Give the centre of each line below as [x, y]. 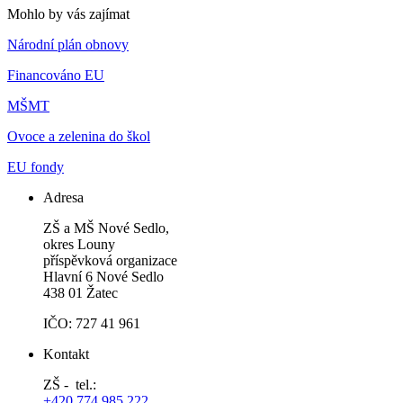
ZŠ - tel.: [70, 385]
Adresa [63, 198]
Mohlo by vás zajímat [68, 14]
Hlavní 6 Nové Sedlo [103, 277]
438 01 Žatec [81, 293]
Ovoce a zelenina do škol [79, 137]
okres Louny [81, 245]
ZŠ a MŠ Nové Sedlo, [106, 228]
